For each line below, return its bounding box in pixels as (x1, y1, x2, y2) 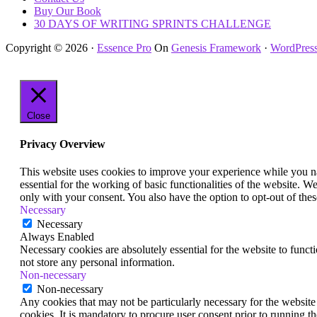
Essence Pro (97, 41, 151, 54)
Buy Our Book (34, 4, 101, 17)
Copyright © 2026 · (6, 41, 97, 54)
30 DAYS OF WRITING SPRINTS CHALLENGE (34, 17, 271, 30)
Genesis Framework (171, 41, 261, 54)
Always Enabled (20, 231, 94, 243)
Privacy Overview (20, 138, 105, 151)
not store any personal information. (20, 256, 175, 269)
